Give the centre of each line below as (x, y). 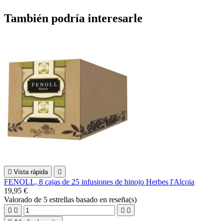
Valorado (19, 199)
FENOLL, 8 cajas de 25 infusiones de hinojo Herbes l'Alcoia (99, 182)
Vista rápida (31, 172)
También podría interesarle (73, 18)
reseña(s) (123, 199)
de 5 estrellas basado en (72, 199)
